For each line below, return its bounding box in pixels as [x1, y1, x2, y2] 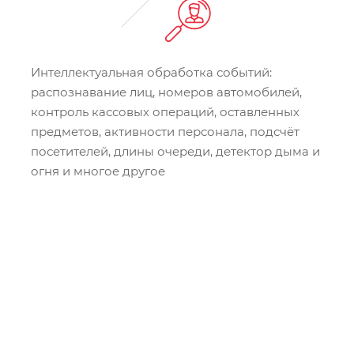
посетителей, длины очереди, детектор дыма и [31, 144, 320, 160]
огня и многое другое [31, 164, 165, 179]
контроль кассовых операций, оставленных [31, 104, 299, 120]
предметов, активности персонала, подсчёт [31, 124, 299, 140]
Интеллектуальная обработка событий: [31, 65, 272, 81]
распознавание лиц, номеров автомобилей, [31, 85, 302, 100]
